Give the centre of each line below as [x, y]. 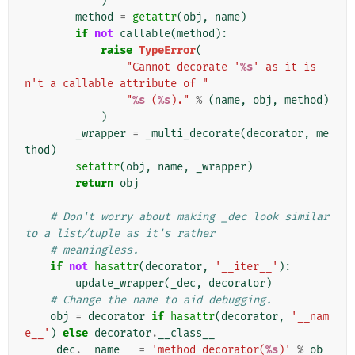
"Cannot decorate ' [183, 67]
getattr [155, 17]
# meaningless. [94, 250]
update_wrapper [120, 284]
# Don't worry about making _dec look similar [189, 217]
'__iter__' [246, 267]
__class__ [186, 334]
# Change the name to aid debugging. [161, 300]
